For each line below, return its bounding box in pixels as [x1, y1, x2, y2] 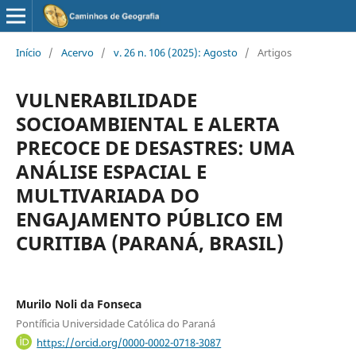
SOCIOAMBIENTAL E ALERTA [15, 110, 280, 137]
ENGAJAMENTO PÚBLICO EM [15, 205, 284, 232]
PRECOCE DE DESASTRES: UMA [15, 133, 295, 161]
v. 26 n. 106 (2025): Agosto [113, 44, 238, 60]
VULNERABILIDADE [15, 86, 197, 113]
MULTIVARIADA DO [15, 181, 199, 208]
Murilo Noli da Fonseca [15, 296, 141, 311]
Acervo [60, 44, 94, 60]
